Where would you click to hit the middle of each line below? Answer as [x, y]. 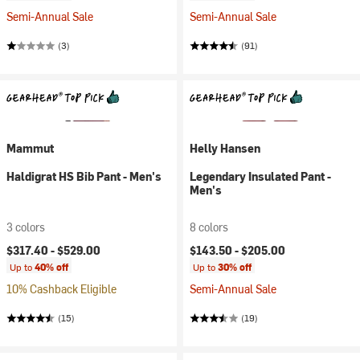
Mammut [30, 148]
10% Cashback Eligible [61, 289]
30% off [235, 267]
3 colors [26, 227]
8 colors [209, 227]
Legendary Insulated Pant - [260, 176]
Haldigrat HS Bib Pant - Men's [84, 176]
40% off [51, 267]
